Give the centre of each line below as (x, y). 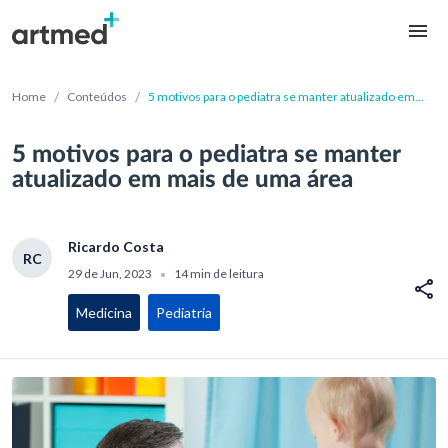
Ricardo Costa (116, 247)
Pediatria (184, 313)
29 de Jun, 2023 (111, 274)
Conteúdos (97, 96)
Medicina (104, 313)
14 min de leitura (218, 274)
